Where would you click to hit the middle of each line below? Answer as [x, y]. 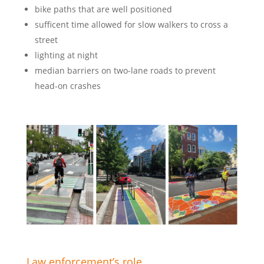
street [46, 40]
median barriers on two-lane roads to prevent [125, 71]
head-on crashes [67, 86]
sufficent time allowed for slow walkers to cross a [131, 25]
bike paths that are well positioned [103, 9]
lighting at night [66, 55]
